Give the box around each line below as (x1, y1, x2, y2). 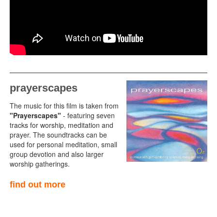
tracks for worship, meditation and (10, 120, 113, 130)
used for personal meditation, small (10, 139, 117, 150)
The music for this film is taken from (10, 101, 119, 111)
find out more (10, 180, 65, 190)
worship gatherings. (10, 159, 70, 169)
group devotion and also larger (10, 149, 104, 159)
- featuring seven (61, 110, 115, 121)
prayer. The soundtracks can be (10, 130, 107, 140)
